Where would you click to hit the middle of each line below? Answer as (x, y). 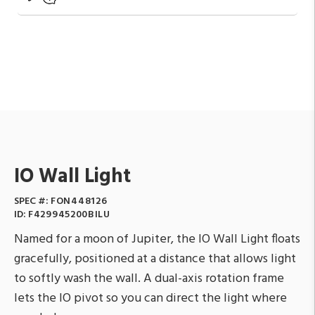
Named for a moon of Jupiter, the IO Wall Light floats (157, 239)
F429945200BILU (69, 214)
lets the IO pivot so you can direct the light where (150, 298)
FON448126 (79, 201)
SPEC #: (32, 201)
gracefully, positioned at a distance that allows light (155, 259)
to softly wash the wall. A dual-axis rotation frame (149, 278)
